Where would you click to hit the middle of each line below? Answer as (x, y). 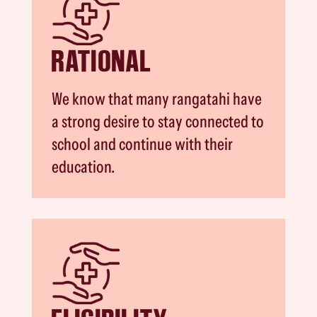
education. (83, 166)
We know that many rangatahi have (157, 98)
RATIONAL (102, 60)
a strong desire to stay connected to (158, 121)
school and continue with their (143, 144)
